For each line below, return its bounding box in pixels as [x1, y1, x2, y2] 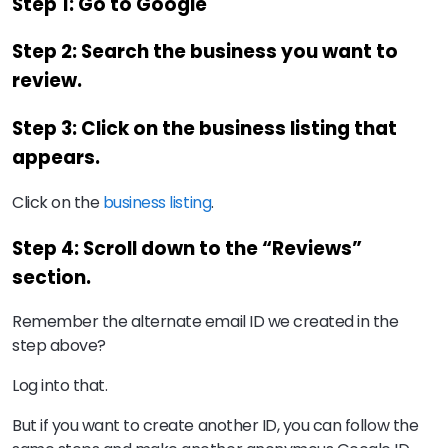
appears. [12, 144, 100, 172]
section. [12, 263, 91, 291]
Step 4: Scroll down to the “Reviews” [12, 234, 362, 262]
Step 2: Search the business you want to [12, 38, 398, 66]
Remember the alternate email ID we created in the [12, 310, 399, 334]
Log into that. [12, 374, 111, 398]
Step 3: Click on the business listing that [12, 115, 397, 143]
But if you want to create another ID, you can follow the [12, 414, 419, 438]
